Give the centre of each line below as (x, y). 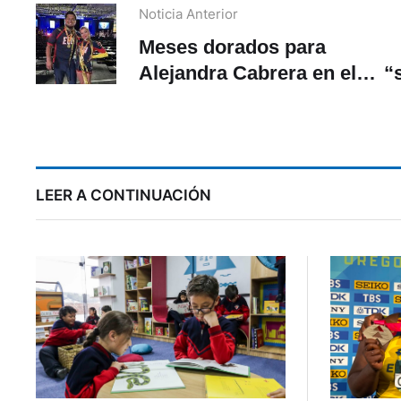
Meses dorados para (232, 47)
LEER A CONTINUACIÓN (124, 195)
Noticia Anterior (188, 13)
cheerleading (198, 98)
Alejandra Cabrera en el (247, 73)
